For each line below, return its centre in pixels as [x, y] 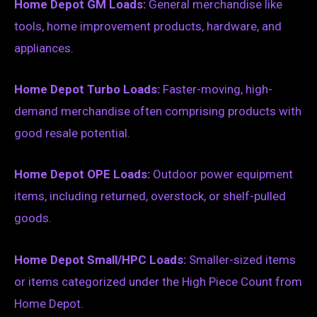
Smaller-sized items [241, 259]
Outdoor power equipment [221, 174]
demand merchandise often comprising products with [158, 111]
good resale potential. [72, 133]
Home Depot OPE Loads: [82, 174]
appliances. [44, 48]
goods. [33, 218]
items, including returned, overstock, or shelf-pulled [150, 196]
